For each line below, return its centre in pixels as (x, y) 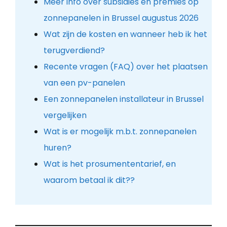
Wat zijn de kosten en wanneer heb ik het (125, 34)
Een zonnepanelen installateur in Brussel (123, 99)
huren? (57, 147)
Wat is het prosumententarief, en (109, 164)
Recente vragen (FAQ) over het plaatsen (125, 66)
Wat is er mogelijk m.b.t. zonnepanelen (120, 131)
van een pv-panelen (84, 83)
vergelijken (65, 115)
